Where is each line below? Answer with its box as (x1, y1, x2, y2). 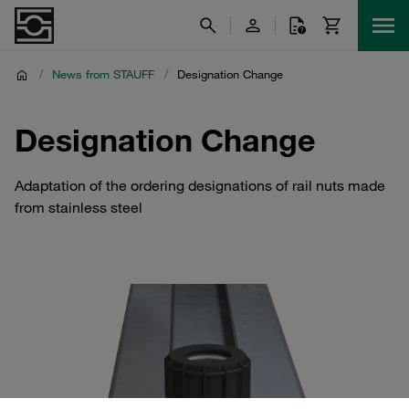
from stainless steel (15, 198, 142, 216)
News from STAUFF (52, 67, 154, 81)
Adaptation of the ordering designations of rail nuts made (15, 176, 385, 194)
